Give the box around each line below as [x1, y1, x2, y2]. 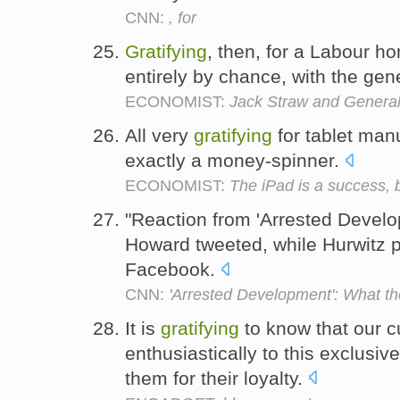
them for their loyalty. [125, 367, 308, 388]
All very [125, 124, 194, 146]
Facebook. [125, 258, 221, 279]
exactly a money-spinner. [125, 149, 345, 171]
